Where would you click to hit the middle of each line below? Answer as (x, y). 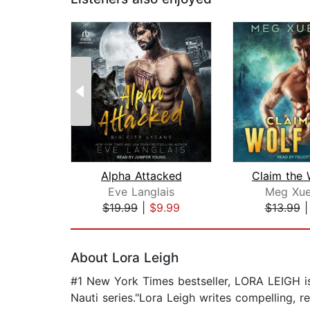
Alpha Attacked (141, 176)
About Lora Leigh (125, 258)
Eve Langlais (141, 192)
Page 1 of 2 (101, 222)
